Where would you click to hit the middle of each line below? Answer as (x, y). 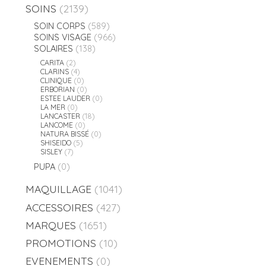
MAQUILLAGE (58, 189)
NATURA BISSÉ (65, 134)
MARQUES (51, 225)
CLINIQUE (56, 81)
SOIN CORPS (59, 26)
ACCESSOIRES (59, 207)
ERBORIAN (58, 90)
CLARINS (55, 72)
